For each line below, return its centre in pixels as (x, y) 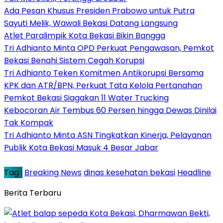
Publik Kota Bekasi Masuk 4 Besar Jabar (81, 147)
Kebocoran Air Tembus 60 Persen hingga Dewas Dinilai (110, 110)
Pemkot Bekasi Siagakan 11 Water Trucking (86, 98)
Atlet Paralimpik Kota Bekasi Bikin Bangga (85, 35)
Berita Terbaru (33, 193)
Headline (194, 172)
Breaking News (53, 172)
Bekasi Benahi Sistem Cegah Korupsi (74, 60)
